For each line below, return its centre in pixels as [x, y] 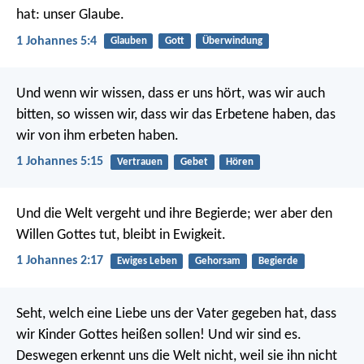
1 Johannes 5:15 [60, 161]
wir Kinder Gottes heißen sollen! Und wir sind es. [159, 335]
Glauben [128, 41]
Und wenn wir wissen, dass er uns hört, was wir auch [171, 93]
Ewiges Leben [147, 262]
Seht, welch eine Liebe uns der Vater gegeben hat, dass [176, 314]
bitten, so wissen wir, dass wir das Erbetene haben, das [176, 115]
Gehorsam [217, 262]
